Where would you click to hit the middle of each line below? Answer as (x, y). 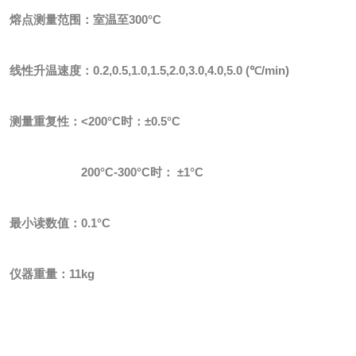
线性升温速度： (51, 71)
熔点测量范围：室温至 (69, 20)
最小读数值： (45, 223)
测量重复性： (45, 122)
